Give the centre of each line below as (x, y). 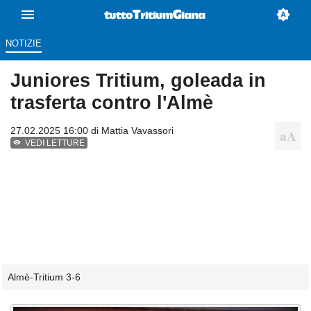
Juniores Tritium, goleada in (138, 81)
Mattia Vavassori (137, 131)
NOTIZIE (23, 44)
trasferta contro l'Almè (112, 103)
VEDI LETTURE (55, 143)
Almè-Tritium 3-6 (44, 277)
